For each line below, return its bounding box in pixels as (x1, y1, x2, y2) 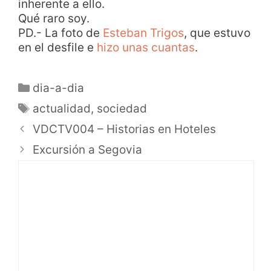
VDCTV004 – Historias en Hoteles (33, 122, 217, 136)
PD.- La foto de (18, 25, 103, 40)
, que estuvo (184, 25, 250, 40)
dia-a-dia (33, 80, 85, 95)
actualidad (33, 101, 91, 116)
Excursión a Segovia (33, 142, 143, 157)
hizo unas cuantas (97, 40, 195, 54)
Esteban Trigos (103, 25, 184, 40)
